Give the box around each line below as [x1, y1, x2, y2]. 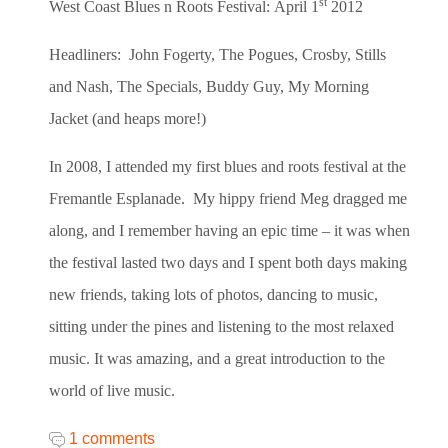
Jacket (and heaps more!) [49, 109, 206, 127]
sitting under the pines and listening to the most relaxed [49, 317, 394, 335]
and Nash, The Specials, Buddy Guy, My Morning [49, 77, 369, 95]
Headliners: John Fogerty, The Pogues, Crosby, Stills [49, 45, 386, 63]
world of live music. [49, 381, 175, 399]
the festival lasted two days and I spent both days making [49, 253, 407, 271]
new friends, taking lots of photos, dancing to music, [49, 285, 378, 303]
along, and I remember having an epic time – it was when [49, 221, 410, 239]
